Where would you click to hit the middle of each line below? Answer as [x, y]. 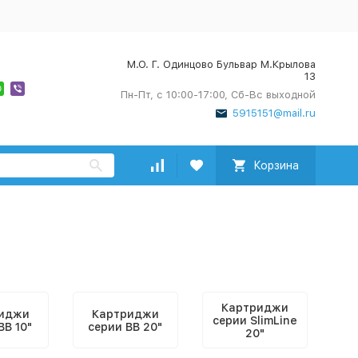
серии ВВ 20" [125, 326]
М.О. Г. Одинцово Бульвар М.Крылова [221, 64]
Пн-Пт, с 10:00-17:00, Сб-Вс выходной [218, 95]
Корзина [276, 165]
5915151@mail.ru [274, 113]
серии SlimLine [255, 320]
